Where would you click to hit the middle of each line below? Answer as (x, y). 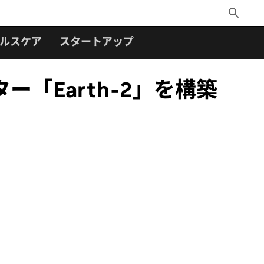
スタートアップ (97, 42)
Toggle (238, 12)
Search (239, 25)
